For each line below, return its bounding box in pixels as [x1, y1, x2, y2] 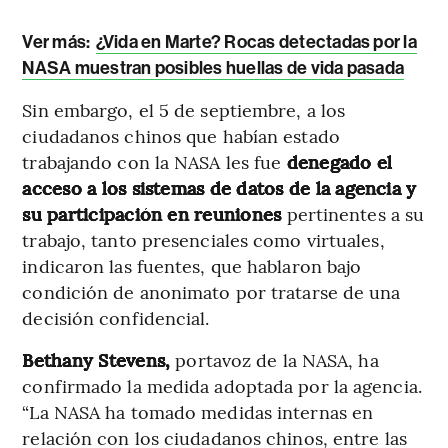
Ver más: [22, 30, 94, 53]
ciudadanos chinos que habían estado [22, 122, 340, 148]
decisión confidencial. [22, 304, 210, 330]
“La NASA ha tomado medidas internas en [22, 398, 374, 424]
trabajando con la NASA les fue [22, 148, 282, 174]
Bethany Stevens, [22, 346, 171, 372]
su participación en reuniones [22, 200, 287, 226]
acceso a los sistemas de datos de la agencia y [22, 174, 417, 200]
